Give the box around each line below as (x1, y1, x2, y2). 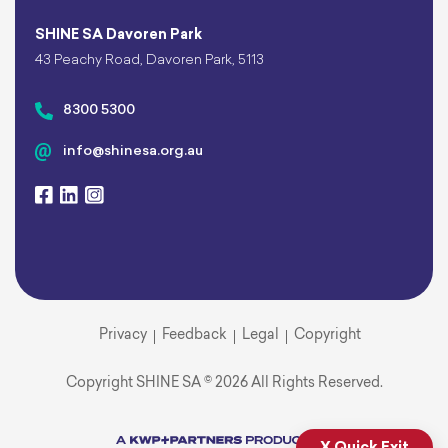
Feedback (162, 328, 227, 344)
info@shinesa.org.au (63, 144, 203, 160)
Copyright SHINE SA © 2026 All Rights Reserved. (65, 376, 383, 392)
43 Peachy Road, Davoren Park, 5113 (35, 53, 264, 69)
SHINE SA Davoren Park (35, 28, 202, 44)
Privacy (99, 328, 147, 344)
